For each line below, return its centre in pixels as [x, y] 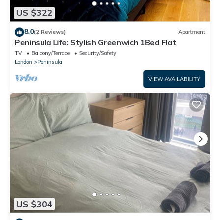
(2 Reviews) [50, 32]
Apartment [192, 32]
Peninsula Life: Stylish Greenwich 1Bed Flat [96, 42]
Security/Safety [98, 53]
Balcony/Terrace [51, 53]
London [24, 62]
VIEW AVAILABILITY [174, 79]
